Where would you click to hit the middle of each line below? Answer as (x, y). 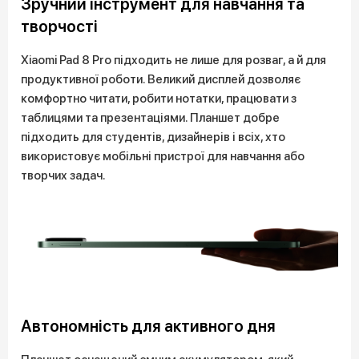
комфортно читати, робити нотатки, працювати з (159, 98)
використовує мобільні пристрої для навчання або (163, 156)
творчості (59, 26)
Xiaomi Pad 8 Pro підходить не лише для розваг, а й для (173, 60)
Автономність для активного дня (148, 327)
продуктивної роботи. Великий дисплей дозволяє (161, 79)
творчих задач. (63, 175)
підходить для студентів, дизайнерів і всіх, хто (153, 137)
